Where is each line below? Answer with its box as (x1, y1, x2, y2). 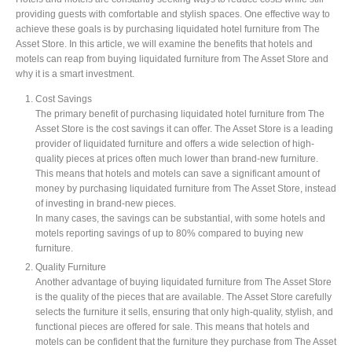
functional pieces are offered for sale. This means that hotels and (35, 321, 310, 332)
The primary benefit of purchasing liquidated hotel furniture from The (35, 108, 324, 119)
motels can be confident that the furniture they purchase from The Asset (35, 335, 336, 346)
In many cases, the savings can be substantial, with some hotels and (35, 212, 325, 223)
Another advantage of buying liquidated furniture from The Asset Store (35, 276, 332, 287)
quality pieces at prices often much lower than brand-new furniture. (35, 152, 318, 163)
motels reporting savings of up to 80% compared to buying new (35, 227, 303, 238)
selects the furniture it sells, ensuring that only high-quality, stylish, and (35, 306, 333, 317)
